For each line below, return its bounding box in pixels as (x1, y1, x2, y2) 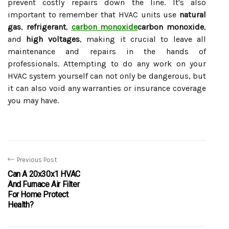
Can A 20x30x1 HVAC (8, 169, 80, 179)
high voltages (26, 34, 80, 44)
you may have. (8, 96, 59, 105)
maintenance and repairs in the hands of (8, 47, 206, 56)
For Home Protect (8, 190, 68, 199)
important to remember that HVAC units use (8, 10, 179, 19)
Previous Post (17, 156, 57, 164)
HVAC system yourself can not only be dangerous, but (8, 71, 206, 81)
